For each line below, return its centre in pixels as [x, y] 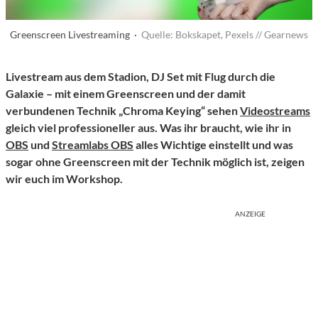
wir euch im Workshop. [64, 179]
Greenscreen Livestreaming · [76, 35]
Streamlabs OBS [93, 145]
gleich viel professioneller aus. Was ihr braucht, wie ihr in [148, 128]
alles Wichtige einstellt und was [213, 145]
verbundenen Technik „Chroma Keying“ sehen [123, 111]
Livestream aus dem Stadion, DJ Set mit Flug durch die [141, 77]
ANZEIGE [250, 214]
